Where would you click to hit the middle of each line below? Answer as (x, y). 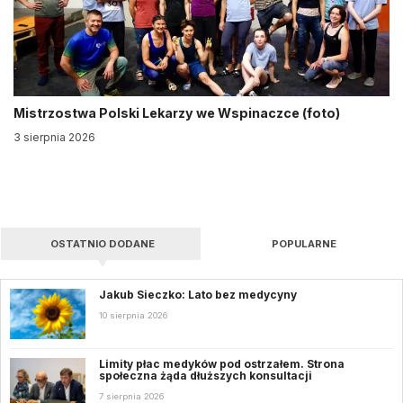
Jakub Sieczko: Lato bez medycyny (198, 294)
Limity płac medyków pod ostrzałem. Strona (222, 363)
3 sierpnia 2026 (54, 137)
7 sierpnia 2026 (132, 396)
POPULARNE (304, 243)
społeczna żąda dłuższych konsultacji (207, 375)
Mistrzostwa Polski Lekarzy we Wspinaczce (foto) (177, 112)
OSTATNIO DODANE (102, 243)
